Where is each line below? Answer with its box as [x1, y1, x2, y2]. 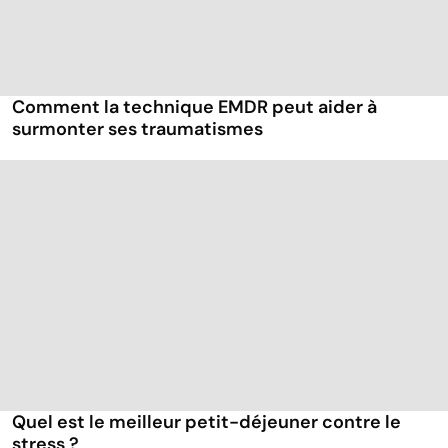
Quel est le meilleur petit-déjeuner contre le [12, 410, 401, 435]
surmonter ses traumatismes [12, 117, 263, 142]
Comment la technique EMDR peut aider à [12, 95, 377, 120]
